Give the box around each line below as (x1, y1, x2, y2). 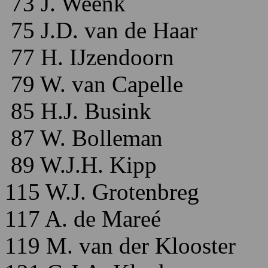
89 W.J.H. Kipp (5, 152, 157, 178)
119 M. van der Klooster (5, 233, 236, 258)
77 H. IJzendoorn (5, 44, 174, 70)
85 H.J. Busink (5, 98, 151, 124)
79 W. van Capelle (5, 71, 183, 97)
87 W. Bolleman (5, 125, 163, 151)
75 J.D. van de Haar (5, 17, 197, 43)
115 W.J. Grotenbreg (5, 179, 199, 205)
